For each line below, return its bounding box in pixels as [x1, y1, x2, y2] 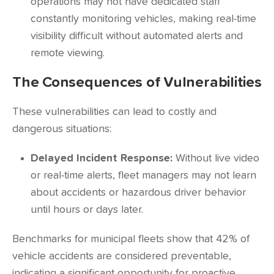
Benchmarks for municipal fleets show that [12, 234, 216, 245]
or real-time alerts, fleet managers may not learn [31, 170, 256, 181]
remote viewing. [31, 48, 105, 59]
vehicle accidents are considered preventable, [12, 251, 231, 262]
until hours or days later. [31, 204, 143, 215]
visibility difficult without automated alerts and [31, 31, 243, 42]
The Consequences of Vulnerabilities [12, 75, 262, 90]
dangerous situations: [12, 124, 111, 135]
